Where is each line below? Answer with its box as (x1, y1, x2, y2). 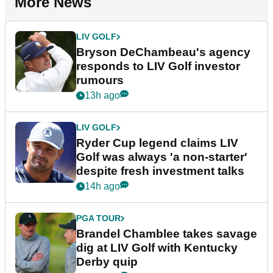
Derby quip (76, 255, 138, 269)
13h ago (85, 90, 120, 101)
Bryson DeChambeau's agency (76, 46, 250, 59)
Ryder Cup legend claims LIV (76, 136, 238, 150)
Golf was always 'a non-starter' (76, 151, 247, 164)
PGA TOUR (76, 213, 121, 224)
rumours (76, 74, 124, 87)
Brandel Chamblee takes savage (76, 227, 257, 241)
